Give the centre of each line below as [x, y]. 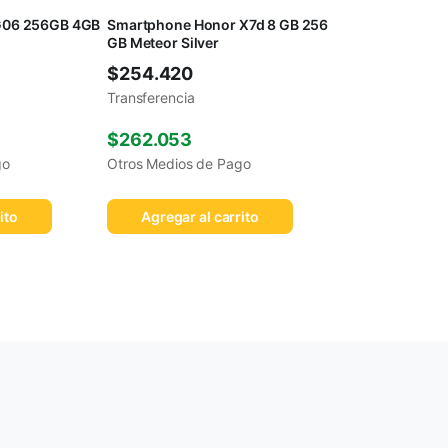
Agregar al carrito [200, 217]
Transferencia [151, 98]
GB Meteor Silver [163, 43]
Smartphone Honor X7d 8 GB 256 [218, 25]
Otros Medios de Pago [179, 164]
